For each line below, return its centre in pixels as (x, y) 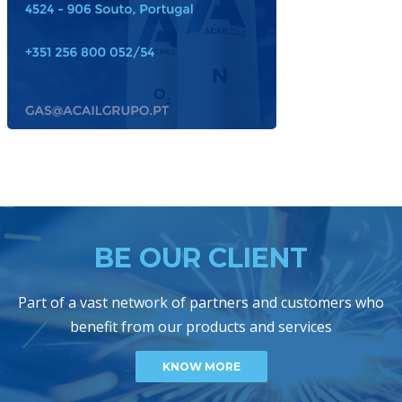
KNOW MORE (201, 367)
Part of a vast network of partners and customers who (201, 303)
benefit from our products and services (201, 327)
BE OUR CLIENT (201, 258)
